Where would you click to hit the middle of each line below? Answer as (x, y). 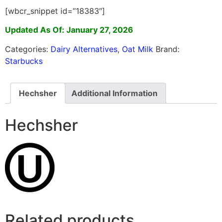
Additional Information (114, 93)
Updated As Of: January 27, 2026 (69, 30)
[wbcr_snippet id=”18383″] (55, 11)
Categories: (28, 49)
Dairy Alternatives (84, 49)
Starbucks (24, 61)
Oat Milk (138, 49)
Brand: (167, 49)
